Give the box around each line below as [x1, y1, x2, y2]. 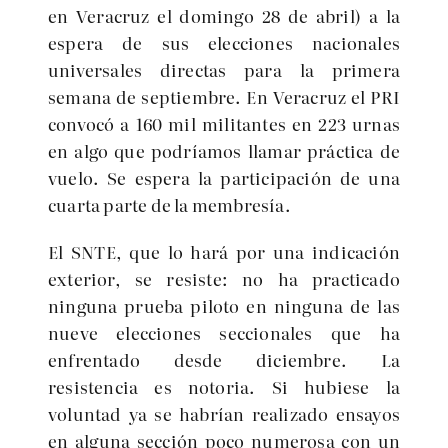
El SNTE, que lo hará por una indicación [48, 239, 400, 264]
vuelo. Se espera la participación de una [48, 165, 400, 190]
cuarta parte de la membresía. [48, 192, 291, 217]
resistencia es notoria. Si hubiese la [48, 374, 400, 399]
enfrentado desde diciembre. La [48, 347, 400, 372]
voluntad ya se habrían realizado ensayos [48, 401, 400, 426]
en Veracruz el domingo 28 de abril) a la [48, 3, 400, 28]
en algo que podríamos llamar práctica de [48, 138, 400, 163]
